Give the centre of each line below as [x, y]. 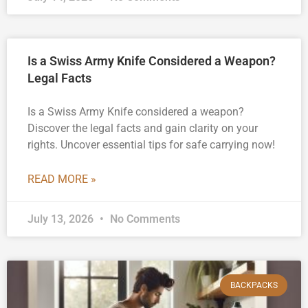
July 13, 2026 [62, 219]
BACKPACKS [254, 286]
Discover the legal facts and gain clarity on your [143, 129]
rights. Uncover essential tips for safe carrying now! [151, 145]
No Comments [144, 219]
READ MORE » [62, 179]
